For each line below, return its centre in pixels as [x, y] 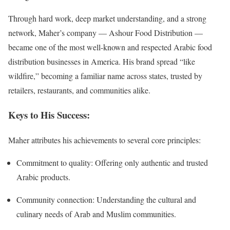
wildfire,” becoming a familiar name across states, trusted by [105, 75]
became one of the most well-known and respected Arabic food [110, 47]
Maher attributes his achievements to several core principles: [104, 140]
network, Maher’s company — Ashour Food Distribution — [106, 32]
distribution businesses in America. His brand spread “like [102, 61]
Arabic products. [43, 177]
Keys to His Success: [49, 115]
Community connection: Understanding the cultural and [106, 200]
